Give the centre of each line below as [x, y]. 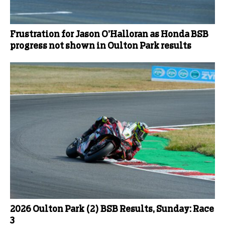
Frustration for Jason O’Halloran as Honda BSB [109, 34]
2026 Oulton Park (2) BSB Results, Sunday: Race [112, 209]
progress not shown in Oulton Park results [101, 46]
